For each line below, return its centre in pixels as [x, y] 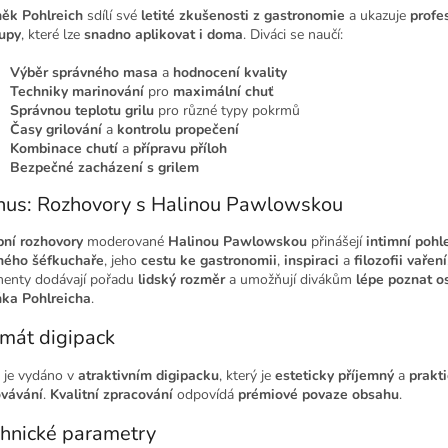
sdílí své [112, 16]
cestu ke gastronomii [209, 261]
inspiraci [311, 261]
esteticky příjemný [334, 375]
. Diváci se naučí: [293, 35]
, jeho [120, 261]
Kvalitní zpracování [111, 394]
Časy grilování [56, 130]
